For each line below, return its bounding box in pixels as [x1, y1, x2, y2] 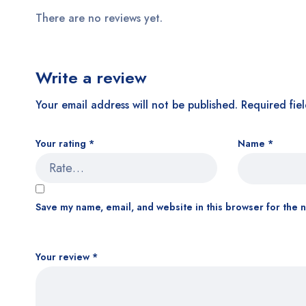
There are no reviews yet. [36, 10, 163, 27]
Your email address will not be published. [36, 97, 238, 113]
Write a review [36, 66, 147, 90]
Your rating [36, 137, 89, 151]
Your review [36, 250, 92, 264]
